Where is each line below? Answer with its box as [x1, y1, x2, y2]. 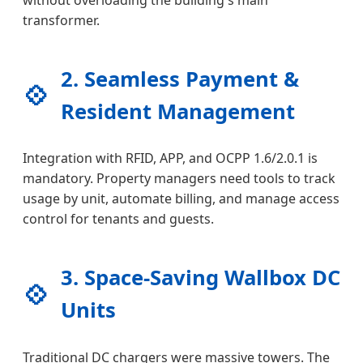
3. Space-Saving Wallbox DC [61, 263, 340, 293]
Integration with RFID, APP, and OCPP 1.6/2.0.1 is [23, 149, 318, 168]
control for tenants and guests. [23, 210, 214, 228]
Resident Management [61, 96, 295, 126]
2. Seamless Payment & [61, 64, 299, 93]
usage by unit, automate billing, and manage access [23, 190, 340, 208]
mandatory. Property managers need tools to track [23, 169, 335, 188]
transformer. [23, 11, 100, 29]
